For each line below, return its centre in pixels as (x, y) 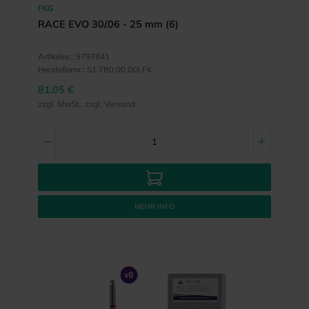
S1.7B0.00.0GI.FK (119, 70)
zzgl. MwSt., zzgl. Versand (86, 104)
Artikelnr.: (56, 57)
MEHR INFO (154, 207)
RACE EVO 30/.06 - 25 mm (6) (108, 24)
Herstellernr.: (61, 70)
